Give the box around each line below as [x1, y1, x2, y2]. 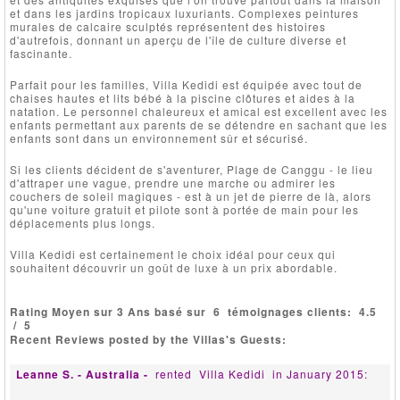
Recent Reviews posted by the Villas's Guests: [10, 330, 287, 347]
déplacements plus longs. [10, 214, 155, 230]
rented [152, 365, 199, 381]
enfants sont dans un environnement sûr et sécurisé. [10, 129, 308, 146]
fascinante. [10, 45, 72, 61]
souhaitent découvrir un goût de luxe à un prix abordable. [10, 259, 337, 275]
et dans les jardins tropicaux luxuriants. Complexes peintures [10, 4, 359, 21]
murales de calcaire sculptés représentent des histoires [10, 18, 326, 34]
